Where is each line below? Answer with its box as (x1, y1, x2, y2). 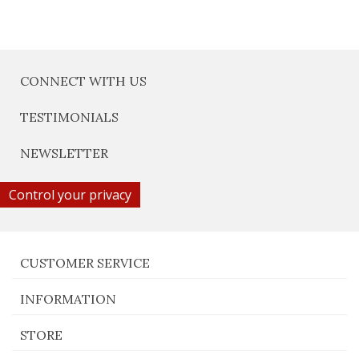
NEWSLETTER (20, 144, 108, 161)
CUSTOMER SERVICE (20, 254, 150, 271)
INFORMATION (20, 290, 116, 307)
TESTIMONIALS (20, 108, 119, 125)
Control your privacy (9, 185, 131, 204)
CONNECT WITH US (20, 72, 147, 89)
